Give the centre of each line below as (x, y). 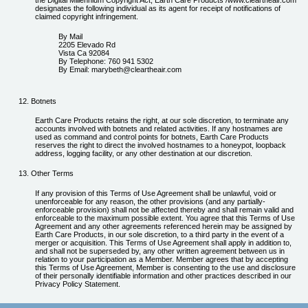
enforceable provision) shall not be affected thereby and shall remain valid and (164, 210)
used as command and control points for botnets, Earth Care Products (152, 137)
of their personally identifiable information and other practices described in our (163, 276)
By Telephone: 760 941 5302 (106, 62)
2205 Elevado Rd (87, 45)
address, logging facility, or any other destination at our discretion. (143, 154)
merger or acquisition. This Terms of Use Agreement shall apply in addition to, (163, 243)
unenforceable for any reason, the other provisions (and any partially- (150, 201)
